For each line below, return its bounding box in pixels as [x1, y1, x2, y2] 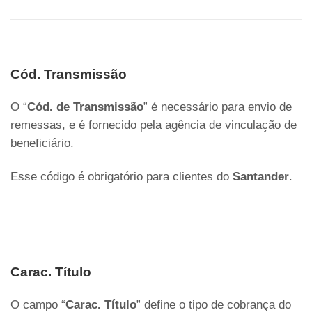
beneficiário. [10, 136, 74, 150]
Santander [233, 170, 289, 184]
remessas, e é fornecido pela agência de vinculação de [10, 118, 297, 132]
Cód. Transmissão [10, 67, 127, 82]
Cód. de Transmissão [27, 100, 143, 114]
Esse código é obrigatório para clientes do [10, 170, 233, 184]
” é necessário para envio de [143, 100, 292, 114]
